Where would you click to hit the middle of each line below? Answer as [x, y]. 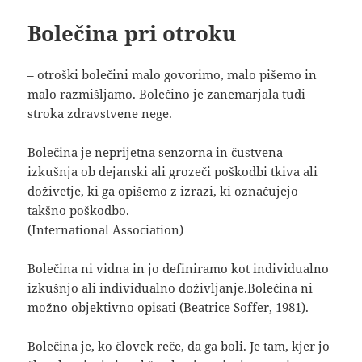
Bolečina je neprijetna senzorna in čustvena [156, 152]
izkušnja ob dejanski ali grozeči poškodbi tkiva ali [173, 172]
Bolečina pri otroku [132, 34]
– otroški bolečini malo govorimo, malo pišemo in [173, 75]
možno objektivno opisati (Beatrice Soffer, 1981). [168, 307]
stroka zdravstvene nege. [100, 114]
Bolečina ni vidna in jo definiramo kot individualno [179, 269]
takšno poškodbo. [79, 210]
